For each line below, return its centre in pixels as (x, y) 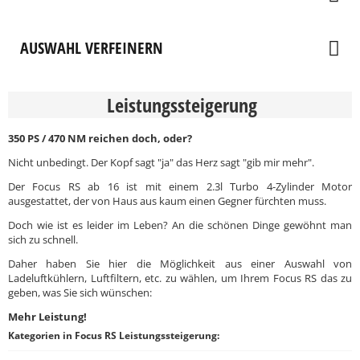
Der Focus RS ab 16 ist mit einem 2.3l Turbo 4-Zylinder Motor (180, 186)
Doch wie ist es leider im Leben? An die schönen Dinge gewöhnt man (180, 225)
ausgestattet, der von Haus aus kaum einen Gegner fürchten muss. (167, 201)
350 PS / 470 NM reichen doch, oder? (100, 138)
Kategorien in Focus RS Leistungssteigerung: (114, 335)
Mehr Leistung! (47, 317)
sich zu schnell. (43, 239)
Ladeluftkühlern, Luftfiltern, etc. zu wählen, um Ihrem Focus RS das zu (180, 278)
